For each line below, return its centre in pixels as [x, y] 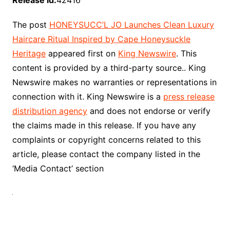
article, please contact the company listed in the [106, 154]
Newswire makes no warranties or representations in [114, 82]
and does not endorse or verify [149, 111]
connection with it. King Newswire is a [88, 97]
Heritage [29, 54]
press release [189, 97]
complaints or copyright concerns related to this [106, 140]
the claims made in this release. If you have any [104, 126]
